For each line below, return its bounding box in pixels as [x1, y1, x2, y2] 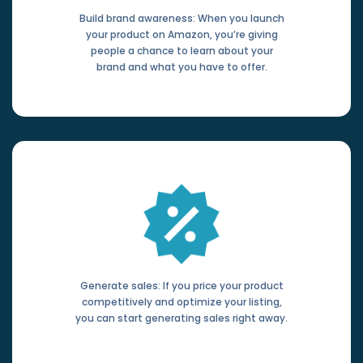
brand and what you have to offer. [96, 60, 267, 75]
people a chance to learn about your [90, 44, 273, 58]
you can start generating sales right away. [75, 310, 288, 325]
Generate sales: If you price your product [79, 278, 284, 293]
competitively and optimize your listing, [81, 294, 282, 309]
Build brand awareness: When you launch [79, 11, 284, 26]
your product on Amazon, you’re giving [85, 28, 278, 42]
